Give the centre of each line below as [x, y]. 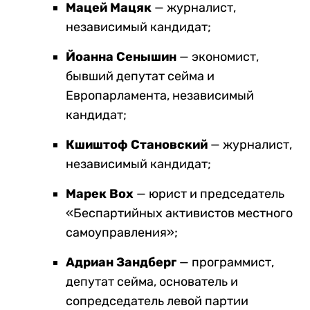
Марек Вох [100, 193]
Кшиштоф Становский [137, 144]
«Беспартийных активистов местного [179, 213]
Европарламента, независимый [160, 95]
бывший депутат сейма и [140, 76]
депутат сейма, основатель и [152, 281]
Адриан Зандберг [121, 262]
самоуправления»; [122, 232]
